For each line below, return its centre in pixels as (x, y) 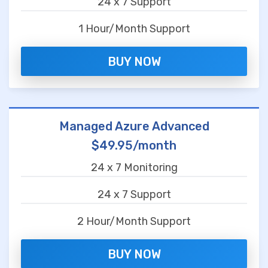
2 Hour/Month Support (134, 222)
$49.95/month (134, 146)
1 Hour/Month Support (134, 28)
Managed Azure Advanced (134, 127)
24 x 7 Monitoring (134, 168)
